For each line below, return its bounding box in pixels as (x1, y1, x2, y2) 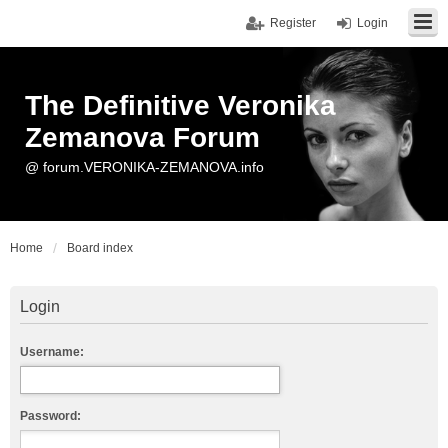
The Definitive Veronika (25, 90, 336, 121)
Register (270, 16, 316, 30)
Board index (67, 241, 133, 255)
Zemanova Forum (25, 122, 260, 153)
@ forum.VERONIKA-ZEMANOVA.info (25, 159, 264, 175)
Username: (20, 345, 84, 359)
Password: (20, 409, 81, 423)
